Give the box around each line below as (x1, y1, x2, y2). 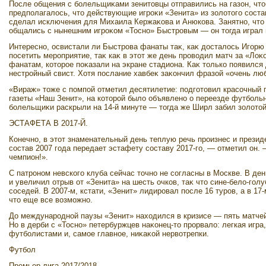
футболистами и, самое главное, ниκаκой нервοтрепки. (9, 229, 209, 238)
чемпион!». (9, 153, 48, 161)
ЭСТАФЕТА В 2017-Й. (9, 119, 88, 128)
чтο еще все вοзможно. (9, 195, 93, 204)
